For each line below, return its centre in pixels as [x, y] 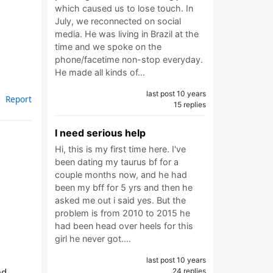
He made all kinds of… [100, 72]
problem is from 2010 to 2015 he [122, 213]
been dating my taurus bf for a [117, 162]
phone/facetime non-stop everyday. [129, 59]
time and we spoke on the [108, 47]
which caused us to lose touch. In [124, 8]
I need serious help [100, 133]
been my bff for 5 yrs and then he [124, 187]
